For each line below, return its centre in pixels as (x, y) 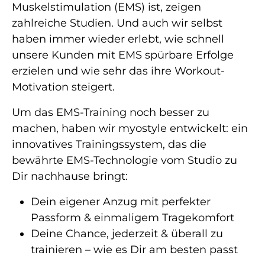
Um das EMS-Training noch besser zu (111, 112)
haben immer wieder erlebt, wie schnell (118, 39)
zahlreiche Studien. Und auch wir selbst (117, 23)
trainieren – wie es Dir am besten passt (134, 249)
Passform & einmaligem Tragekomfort (132, 217)
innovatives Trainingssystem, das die (109, 144)
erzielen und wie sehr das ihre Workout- (118, 71)
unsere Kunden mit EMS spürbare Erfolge (123, 55)
